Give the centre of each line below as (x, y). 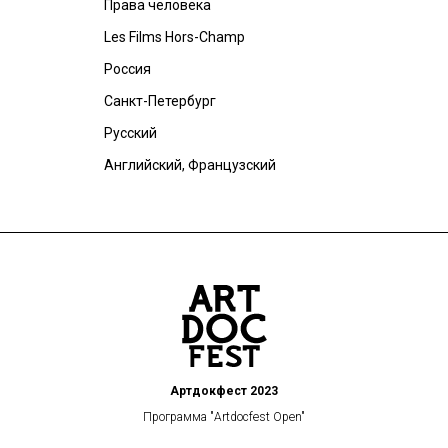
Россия (127, 69)
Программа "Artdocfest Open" (224, 417)
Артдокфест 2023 (224, 391)
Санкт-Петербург (159, 101)
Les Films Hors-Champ (174, 37)
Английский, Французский (189, 165)
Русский (130, 133)
